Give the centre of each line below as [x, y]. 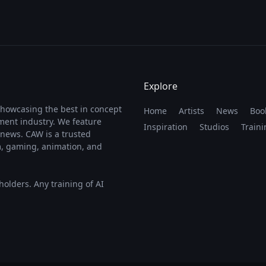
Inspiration [166, 126]
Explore [161, 86]
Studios [214, 126]
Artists [191, 110]
